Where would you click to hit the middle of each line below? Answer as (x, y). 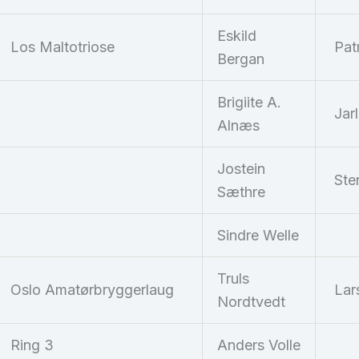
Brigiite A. (249, 103)
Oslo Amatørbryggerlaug (92, 290)
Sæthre (241, 192)
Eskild (237, 36)
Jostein (241, 169)
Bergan (241, 59)
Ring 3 (32, 345)
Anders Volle (259, 345)
